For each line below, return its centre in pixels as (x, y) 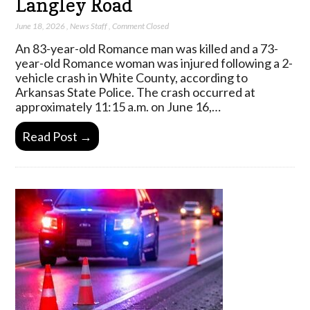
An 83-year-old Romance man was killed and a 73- (147, 48)
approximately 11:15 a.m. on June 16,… (118, 106)
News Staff (89, 26)
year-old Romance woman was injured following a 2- (154, 63)
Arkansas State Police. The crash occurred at (136, 92)
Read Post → (57, 137)
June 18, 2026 (40, 26)
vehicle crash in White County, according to (132, 77)
